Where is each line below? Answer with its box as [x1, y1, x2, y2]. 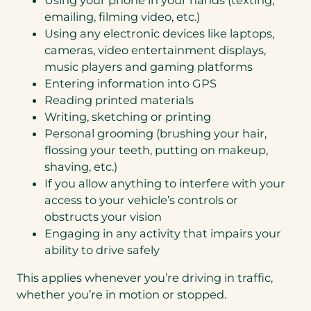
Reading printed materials [44, 92, 194, 107]
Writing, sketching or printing [44, 109, 211, 124]
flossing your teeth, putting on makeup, [44, 142, 268, 157]
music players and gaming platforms [44, 59, 253, 74]
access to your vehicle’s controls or [44, 192, 238, 207]
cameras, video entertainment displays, [44, 42, 266, 57]
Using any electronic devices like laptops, [44, 26, 274, 40]
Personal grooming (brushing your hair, [44, 126, 267, 140]
